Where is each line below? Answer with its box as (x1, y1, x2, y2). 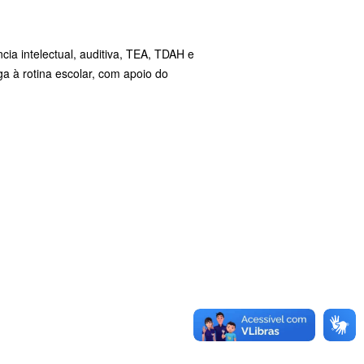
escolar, (55, 65, 98, 82)
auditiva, (80, 45, 126, 63)
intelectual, (21, 45, 80, 63)
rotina (23, 65, 55, 82)
